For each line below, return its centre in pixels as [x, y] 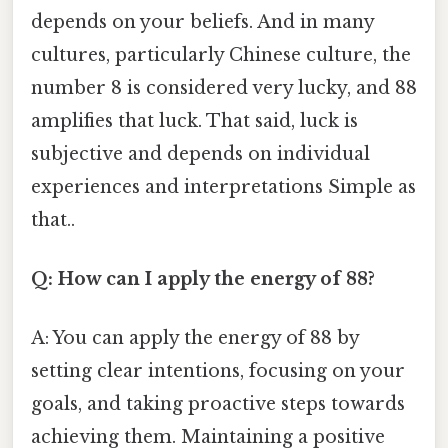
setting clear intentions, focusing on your [218, 371]
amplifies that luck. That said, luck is [194, 120]
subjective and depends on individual [200, 153]
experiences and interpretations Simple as [223, 186]
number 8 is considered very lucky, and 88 [224, 87]
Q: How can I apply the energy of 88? [203, 279]
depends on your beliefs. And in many [202, 21]
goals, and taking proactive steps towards [218, 404]
